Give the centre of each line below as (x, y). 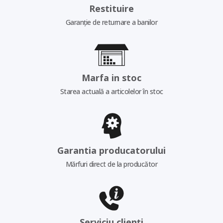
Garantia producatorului (111, 151)
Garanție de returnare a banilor (111, 22)
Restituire (111, 8)
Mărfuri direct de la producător (111, 164)
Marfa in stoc (111, 78)
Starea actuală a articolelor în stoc (111, 91)
